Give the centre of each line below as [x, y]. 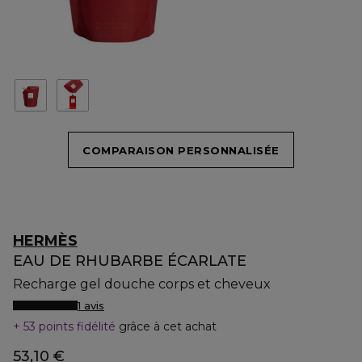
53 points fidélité [69, 326]
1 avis [91, 305]
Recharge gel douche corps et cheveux [142, 284]
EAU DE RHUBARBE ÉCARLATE [130, 261]
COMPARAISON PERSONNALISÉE [181, 150]
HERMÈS [45, 241]
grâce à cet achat [168, 326]
